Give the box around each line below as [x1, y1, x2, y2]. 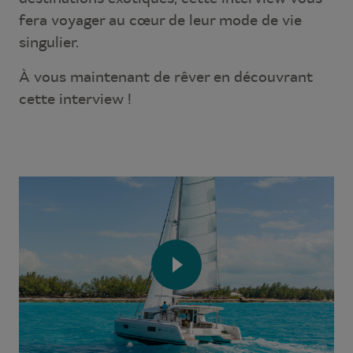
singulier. [19, 32, 79, 51]
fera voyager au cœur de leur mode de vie [19, 10, 302, 29]
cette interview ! [19, 89, 132, 108]
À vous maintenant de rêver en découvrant [19, 67, 313, 86]
